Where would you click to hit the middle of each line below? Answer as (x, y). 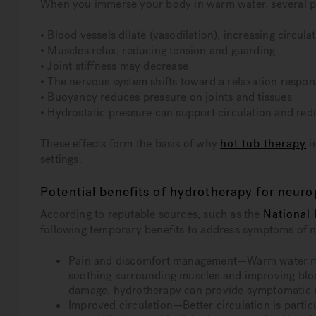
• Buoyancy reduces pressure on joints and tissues (166, 97)
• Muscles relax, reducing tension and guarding (158, 51)
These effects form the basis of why (130, 144)
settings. (61, 159)
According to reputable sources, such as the (152, 214)
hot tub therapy (263, 144)
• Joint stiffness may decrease (114, 66)
